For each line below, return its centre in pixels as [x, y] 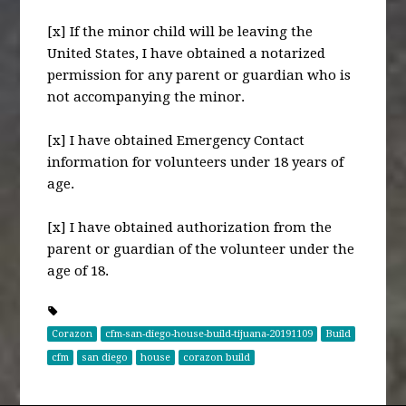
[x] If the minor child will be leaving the [180, 31]
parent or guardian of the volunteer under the [201, 249]
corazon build [217, 357]
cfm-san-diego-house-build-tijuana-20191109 [209, 333]
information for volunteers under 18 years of [196, 162]
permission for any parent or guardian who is [199, 75]
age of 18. [78, 271]
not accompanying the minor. [146, 97]
